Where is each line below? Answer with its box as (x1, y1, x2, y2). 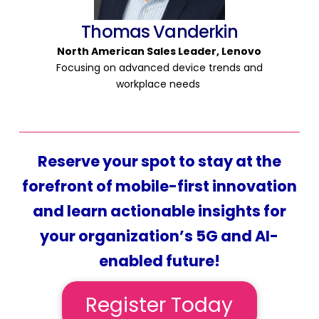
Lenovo (219, 43, 262, 58)
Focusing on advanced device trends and (56, 60, 263, 75)
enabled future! (98, 250, 220, 271)
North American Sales (57, 43, 177, 58)
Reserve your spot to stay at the (37, 150, 281, 172)
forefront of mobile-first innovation (21, 175, 297, 197)
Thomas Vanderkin (81, 19, 238, 43)
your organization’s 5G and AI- (40, 225, 279, 246)
